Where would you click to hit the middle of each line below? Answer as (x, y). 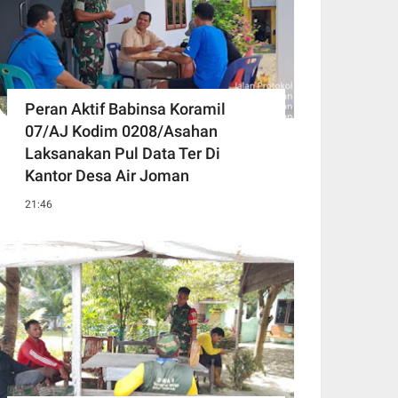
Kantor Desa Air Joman (107, 176)
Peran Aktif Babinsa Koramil (125, 109)
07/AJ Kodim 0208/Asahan (121, 131)
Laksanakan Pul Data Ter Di (123, 154)
